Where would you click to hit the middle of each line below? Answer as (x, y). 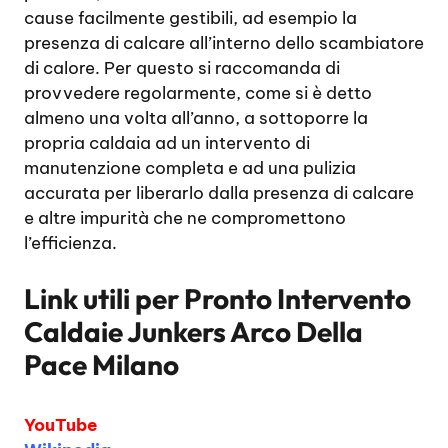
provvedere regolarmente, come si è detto (198, 93)
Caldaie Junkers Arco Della (193, 331)
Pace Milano (101, 364)
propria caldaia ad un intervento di (167, 143)
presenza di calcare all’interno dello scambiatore (224, 43)
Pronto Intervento (297, 298)
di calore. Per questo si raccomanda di (182, 68)
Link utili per (104, 298)
